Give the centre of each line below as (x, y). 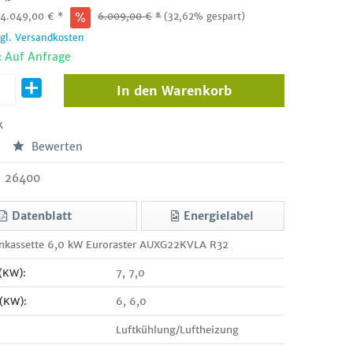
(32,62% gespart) (205, 16)
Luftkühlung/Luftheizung (177, 330)
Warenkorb (196, 91)
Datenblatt (42, 216)
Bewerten (56, 147)
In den (137, 91)
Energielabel (219, 216)
